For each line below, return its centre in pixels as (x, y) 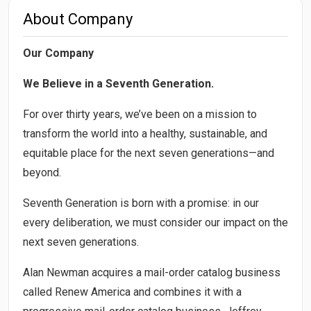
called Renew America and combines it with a (132, 292)
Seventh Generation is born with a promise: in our (141, 203)
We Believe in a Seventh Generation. (118, 83)
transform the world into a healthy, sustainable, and (145, 133)
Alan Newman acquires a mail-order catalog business (152, 272)
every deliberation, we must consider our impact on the (155, 222)
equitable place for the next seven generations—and (149, 153)
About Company (78, 19)
